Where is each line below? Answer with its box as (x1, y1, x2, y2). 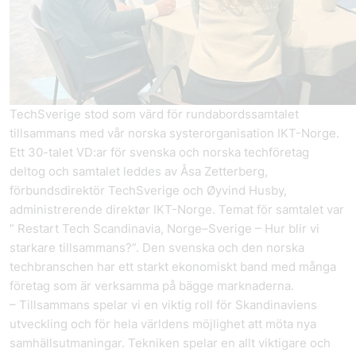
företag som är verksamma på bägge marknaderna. (10, 278, 294, 293)
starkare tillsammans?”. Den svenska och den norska (10, 240, 304, 255)
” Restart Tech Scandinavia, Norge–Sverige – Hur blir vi (10, 221, 319, 236)
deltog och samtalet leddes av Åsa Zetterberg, (10, 164, 268, 179)
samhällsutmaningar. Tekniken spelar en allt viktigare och (10, 335, 331, 350)
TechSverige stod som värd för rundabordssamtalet (10, 106, 299, 122)
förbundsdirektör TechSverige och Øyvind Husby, (10, 183, 287, 198)
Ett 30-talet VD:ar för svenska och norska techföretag (10, 145, 309, 160)
